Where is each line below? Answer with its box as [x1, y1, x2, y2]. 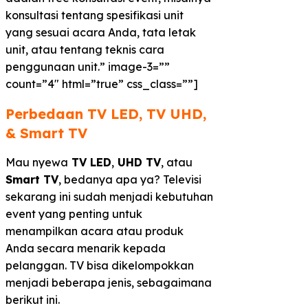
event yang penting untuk [5, 207, 142, 221]
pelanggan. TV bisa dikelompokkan [5, 258, 194, 273]
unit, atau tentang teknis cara [5, 43, 164, 57]
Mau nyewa [5, 155, 68, 170]
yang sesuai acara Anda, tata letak [5, 25, 196, 40]
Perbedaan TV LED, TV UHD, [5, 104, 206, 122]
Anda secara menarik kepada [5, 241, 166, 256]
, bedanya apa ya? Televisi [58, 173, 201, 187]
